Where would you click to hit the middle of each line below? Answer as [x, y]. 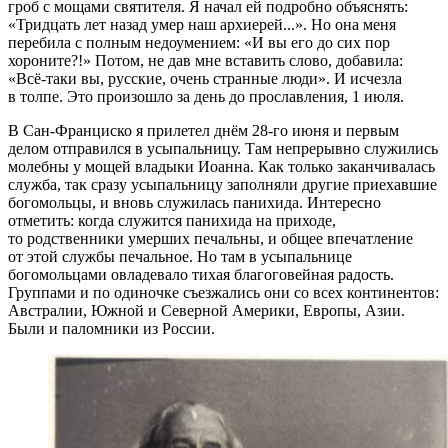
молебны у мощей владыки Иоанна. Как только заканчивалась [221, 166]
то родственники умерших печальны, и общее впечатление [210, 238]
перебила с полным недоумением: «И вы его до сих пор [199, 42]
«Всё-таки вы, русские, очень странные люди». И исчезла [205, 78]
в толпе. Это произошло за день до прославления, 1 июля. [206, 96]
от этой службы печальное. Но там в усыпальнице [180, 256]
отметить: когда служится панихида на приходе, [172, 220]
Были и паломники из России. [111, 328]
